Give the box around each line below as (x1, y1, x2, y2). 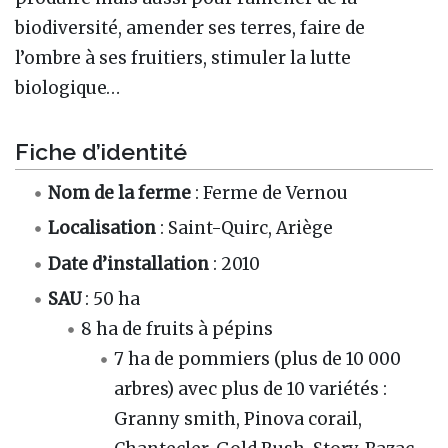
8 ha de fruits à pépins (81, 317, 274, 340)
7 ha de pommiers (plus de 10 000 (114, 347, 402, 370)
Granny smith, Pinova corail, (114, 407, 363, 430)
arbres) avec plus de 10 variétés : (114, 377, 388, 400)
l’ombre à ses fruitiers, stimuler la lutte (15, 46, 351, 69)
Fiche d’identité (15, 138, 187, 166)
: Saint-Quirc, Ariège (156, 217, 334, 240)
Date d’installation (48, 252, 210, 275)
